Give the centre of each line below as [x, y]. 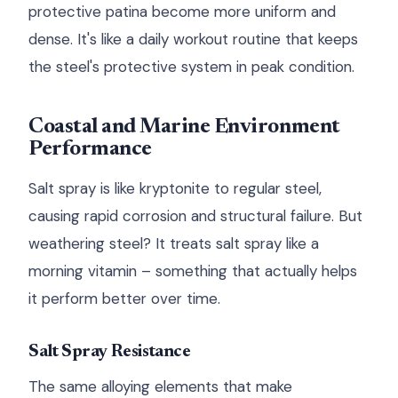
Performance [90, 149]
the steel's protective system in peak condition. [191, 67]
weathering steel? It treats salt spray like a [174, 243]
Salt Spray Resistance [110, 352]
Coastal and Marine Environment [184, 127]
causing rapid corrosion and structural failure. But [195, 216]
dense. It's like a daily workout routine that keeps [193, 39]
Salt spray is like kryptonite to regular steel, [175, 188]
